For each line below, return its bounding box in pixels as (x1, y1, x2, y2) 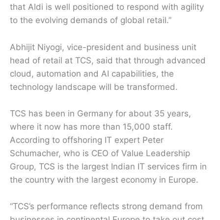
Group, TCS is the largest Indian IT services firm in (10, 161, 207, 171)
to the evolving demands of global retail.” (10, 15, 171, 26)
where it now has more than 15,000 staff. (10, 121, 173, 132)
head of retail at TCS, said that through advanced (10, 55, 206, 65)
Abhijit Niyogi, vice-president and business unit (10, 42, 196, 52)
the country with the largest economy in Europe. (10, 174, 198, 185)
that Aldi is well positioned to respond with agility (10, 2, 204, 12)
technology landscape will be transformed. (10, 82, 178, 92)
